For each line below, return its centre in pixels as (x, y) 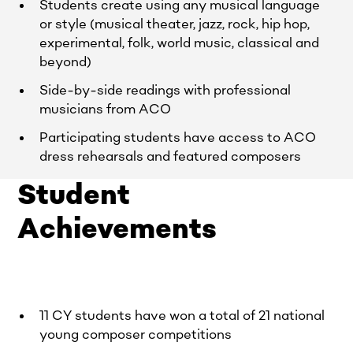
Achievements (117, 229)
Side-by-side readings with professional (165, 90)
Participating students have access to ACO (178, 137)
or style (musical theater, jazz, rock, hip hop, (175, 24)
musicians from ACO (106, 109)
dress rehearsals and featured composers (171, 156)
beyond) (66, 62)
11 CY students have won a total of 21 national (182, 316)
